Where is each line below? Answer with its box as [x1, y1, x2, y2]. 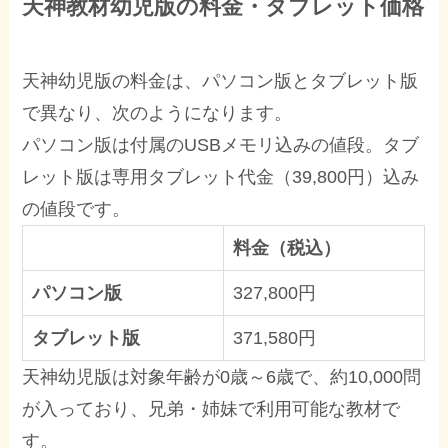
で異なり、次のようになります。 [22, 103, 293, 124]
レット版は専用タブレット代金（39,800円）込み [22, 167, 420, 188]
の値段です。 [22, 199, 131, 220]
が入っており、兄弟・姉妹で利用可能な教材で [22, 399, 401, 420]
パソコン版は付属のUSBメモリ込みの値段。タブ [22, 135, 420, 156]
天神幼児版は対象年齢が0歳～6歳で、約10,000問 [22, 367, 422, 388]
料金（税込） [233, 238, 342, 259]
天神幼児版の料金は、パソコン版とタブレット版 [22, 71, 419, 92]
